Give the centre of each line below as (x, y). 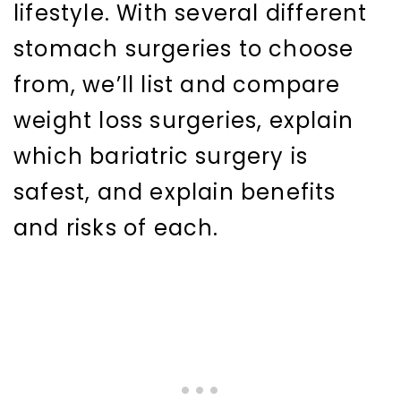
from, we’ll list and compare (177, 85)
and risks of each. (116, 228)
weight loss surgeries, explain (184, 121)
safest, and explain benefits (175, 192)
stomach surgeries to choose (184, 49)
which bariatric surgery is (161, 157)
